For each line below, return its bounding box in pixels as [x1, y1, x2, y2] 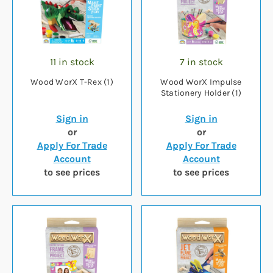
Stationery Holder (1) [160, 88, 242, 99]
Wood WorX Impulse [160, 77, 242, 88]
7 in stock [179, 56, 223, 68]
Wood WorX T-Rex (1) [30, 77, 113, 88]
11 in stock [49, 56, 94, 68]
